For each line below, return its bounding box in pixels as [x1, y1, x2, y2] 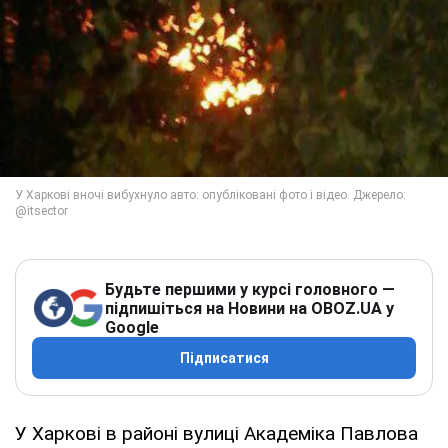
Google [105, 317, 159, 337]
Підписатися [179, 349, 269, 366]
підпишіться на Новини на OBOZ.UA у [105, 298, 394, 318]
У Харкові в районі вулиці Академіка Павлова [15, 421, 418, 445]
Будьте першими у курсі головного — [105, 279, 395, 299]
